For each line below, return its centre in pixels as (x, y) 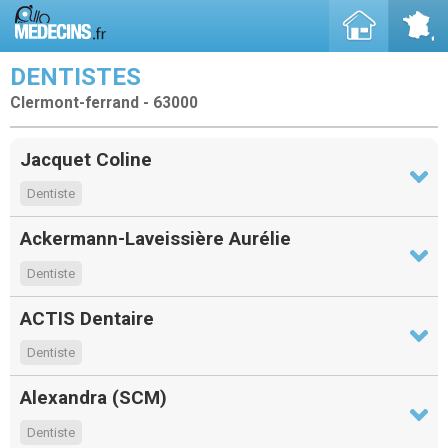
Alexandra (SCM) (93, 398)
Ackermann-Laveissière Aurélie (155, 239)
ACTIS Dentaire (87, 318)
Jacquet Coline (86, 159)
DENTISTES (75, 77)
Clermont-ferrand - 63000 (104, 103)
